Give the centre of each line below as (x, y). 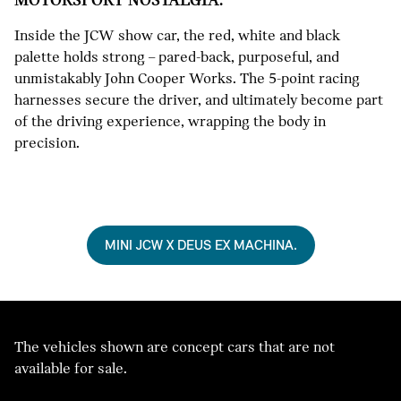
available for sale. (71, 369)
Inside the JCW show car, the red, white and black (177, 36)
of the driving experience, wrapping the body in (170, 122)
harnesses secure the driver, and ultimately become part (199, 100)
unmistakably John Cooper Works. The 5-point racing (187, 79)
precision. (47, 143)
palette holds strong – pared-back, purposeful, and (177, 57)
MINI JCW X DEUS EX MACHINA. (200, 245)
